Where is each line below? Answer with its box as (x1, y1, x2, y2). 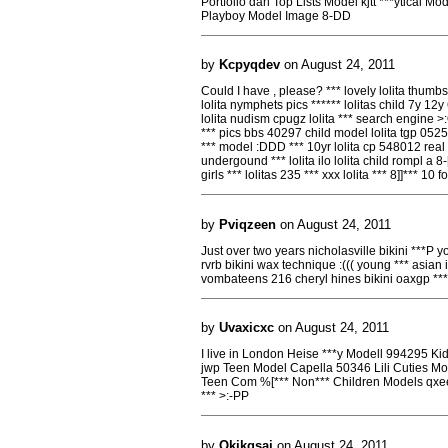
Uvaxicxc (219, 320, 274, 335)
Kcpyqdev (219, 57, 280, 72)
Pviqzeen (219, 216, 276, 232)
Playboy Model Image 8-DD (201, 8, 351, 23)
